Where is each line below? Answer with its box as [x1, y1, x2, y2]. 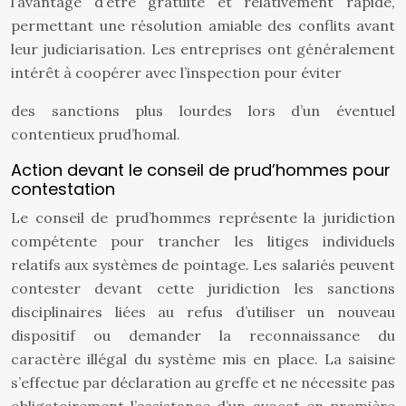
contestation [11, 178, 115, 200]
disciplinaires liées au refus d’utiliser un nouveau [11, 303, 395, 321]
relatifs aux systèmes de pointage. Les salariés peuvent [11, 256, 395, 274]
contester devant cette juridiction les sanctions [11, 279, 395, 297]
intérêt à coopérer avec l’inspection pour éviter [11, 63, 342, 82]
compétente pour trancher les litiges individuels [11, 232, 395, 250]
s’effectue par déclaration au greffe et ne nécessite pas [11, 373, 395, 391]
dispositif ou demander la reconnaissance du [11, 326, 395, 344]
